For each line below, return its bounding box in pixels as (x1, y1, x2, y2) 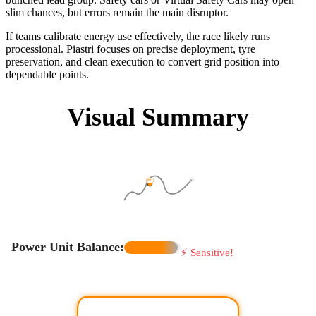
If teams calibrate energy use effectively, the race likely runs (6, 30, 270, 43)
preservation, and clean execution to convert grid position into (6, 56, 279, 68)
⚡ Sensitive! (181, 247, 233, 259)
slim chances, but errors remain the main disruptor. (6, 6, 229, 19)
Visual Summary (67, 103, 249, 132)
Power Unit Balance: (11, 240, 124, 255)
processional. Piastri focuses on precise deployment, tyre (6, 43, 255, 56)
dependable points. (6, 68, 89, 81)
